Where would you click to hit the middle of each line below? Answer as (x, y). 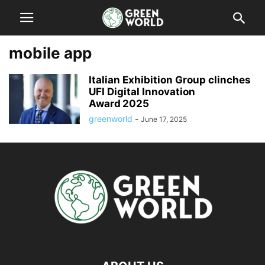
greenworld (111, 119)
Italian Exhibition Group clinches (170, 80)
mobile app (50, 53)
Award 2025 (119, 104)
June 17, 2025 (164, 119)
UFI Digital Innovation (142, 92)
